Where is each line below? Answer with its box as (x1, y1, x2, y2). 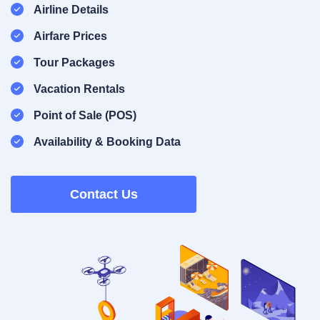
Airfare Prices (34, 29, 107, 42)
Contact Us (69, 186, 138, 201)
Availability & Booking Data (34, 135, 181, 148)
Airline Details (34, 3, 109, 16)
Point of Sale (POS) (34, 109, 136, 121)
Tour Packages (34, 56, 115, 69)
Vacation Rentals (34, 82, 125, 95)
